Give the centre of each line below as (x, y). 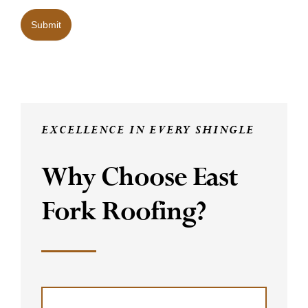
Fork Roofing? (123, 212)
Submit (46, 25)
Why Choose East (139, 178)
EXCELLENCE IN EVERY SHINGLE (148, 131)
